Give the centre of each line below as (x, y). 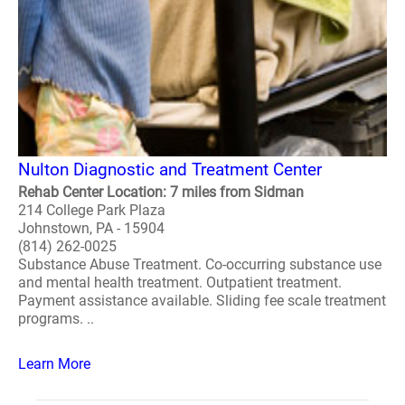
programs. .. (56, 319)
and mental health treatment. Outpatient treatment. (180, 283)
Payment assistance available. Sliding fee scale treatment (202, 301)
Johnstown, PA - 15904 (91, 228)
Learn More (54, 364)
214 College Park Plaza (92, 210)
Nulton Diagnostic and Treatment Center (170, 170)
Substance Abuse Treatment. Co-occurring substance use (200, 264)
